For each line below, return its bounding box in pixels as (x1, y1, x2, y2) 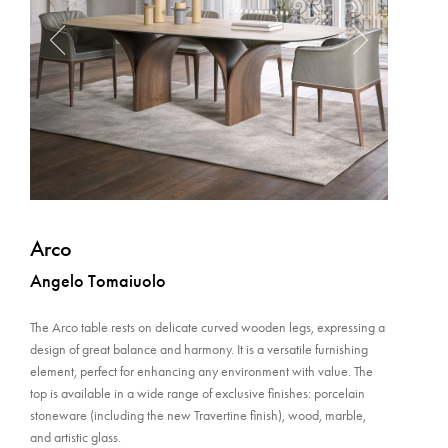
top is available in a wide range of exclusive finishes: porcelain (30, 385, 365, 402)
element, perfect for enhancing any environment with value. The (30, 363, 373, 380)
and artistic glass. (30, 429, 121, 446)
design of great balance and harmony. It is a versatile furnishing (30, 341, 368, 358)
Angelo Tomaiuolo (30, 270, 166, 292)
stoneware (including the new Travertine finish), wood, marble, (30, 407, 366, 424)
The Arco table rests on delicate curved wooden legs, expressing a (30, 319, 385, 336)
